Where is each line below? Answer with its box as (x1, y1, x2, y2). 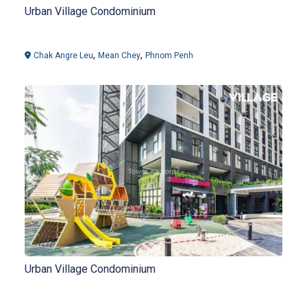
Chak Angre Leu (34, 50, 93, 60)
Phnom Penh (145, 50, 193, 60)
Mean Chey (98, 50, 140, 60)
